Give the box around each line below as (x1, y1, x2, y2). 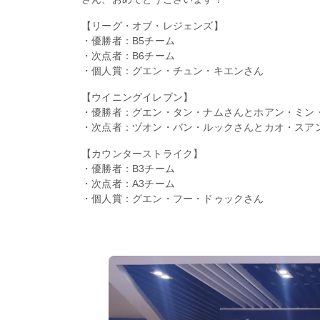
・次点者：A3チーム (81, 178, 175, 190)
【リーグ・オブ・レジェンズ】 (81, 20, 224, 32)
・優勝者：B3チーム (81, 163, 175, 175)
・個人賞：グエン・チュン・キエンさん (81, 65, 264, 77)
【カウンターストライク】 (81, 148, 204, 160)
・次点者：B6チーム (81, 50, 175, 62)
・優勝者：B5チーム (81, 35, 175, 47)
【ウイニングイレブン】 (81, 91, 194, 104)
